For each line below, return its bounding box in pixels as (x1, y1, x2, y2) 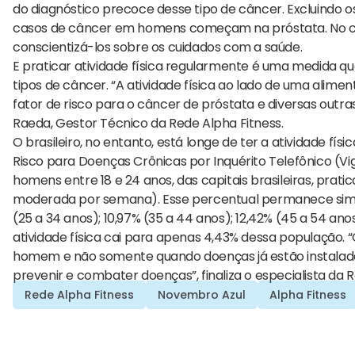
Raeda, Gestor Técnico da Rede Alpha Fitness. (13, 114, 284, 133)
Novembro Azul (158, 287, 246, 303)
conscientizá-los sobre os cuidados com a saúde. (13, 38, 303, 57)
